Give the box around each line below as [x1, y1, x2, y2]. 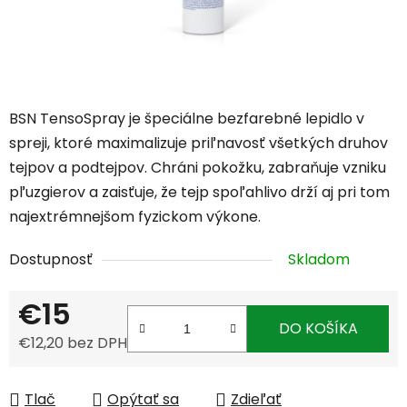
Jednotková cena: [17, 361, 145, 382]
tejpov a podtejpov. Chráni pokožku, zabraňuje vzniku [9, 157, 386, 179]
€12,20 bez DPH [18, 333, 127, 354]
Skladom [288, 249, 350, 271]
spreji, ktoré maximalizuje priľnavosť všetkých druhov [9, 133, 388, 154]
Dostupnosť [9, 249, 93, 271]
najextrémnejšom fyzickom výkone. [9, 206, 261, 228]
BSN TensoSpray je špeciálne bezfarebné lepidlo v [9, 108, 364, 130]
